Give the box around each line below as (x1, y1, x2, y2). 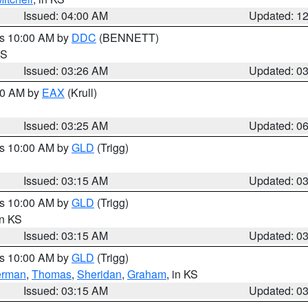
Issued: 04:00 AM (23, 8, 109, 23)
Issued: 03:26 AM (23, 63, 109, 78)
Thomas (32, 266, 71, 282)
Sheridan (77, 266, 122, 282)
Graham (127, 266, 166, 282)
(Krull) (65, 85, 97, 100)
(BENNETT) (96, 30, 159, 45)
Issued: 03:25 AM (23, 118, 109, 133)
